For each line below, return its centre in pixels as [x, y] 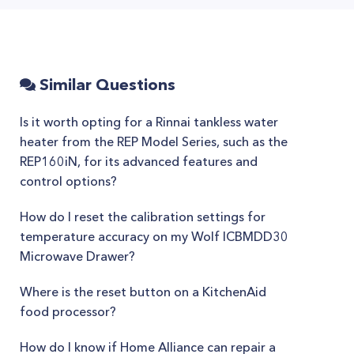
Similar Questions [105, 85]
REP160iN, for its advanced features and [139, 161]
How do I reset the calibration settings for [143, 217]
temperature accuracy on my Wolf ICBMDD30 [154, 236]
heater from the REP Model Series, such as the [154, 141]
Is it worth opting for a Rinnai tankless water [149, 122]
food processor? [68, 311]
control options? [68, 181]
